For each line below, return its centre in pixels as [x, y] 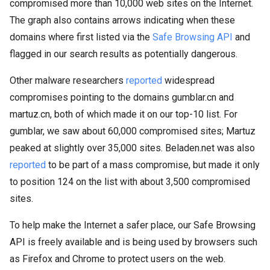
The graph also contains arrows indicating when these [122, 20]
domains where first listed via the [81, 37]
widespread [188, 80]
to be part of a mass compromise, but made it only [153, 165]
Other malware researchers [68, 80]
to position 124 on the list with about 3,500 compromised [130, 182]
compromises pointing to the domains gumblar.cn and [122, 97]
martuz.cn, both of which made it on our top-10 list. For [124, 114]
